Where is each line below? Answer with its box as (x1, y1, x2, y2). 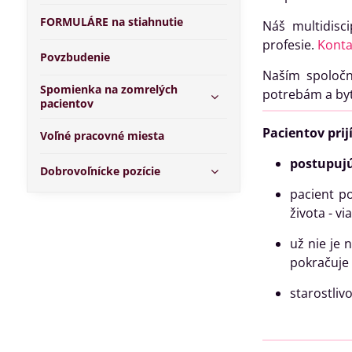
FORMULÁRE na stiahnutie (39, 14, 183, 29)
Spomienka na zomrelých (39, 82, 178, 97)
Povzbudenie (39, 49, 110, 64)
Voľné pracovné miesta (39, 128, 164, 143)
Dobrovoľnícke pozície (39, 163, 160, 178)
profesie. (262, 36, 317, 53)
